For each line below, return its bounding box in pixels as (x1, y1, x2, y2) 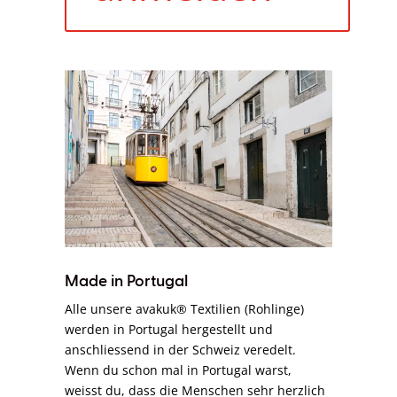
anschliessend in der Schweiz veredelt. (65, 341, 297, 359)
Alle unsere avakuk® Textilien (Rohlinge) (65, 300, 305, 318)
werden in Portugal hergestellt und (65, 321, 274, 339)
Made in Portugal (65, 274, 189, 291)
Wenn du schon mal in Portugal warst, (65, 362, 292, 379)
